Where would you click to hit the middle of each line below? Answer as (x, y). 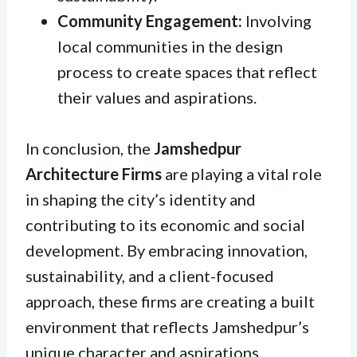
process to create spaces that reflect (187, 72)
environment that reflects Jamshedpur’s (167, 327)
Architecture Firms (94, 174)
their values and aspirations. (157, 98)
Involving (277, 21)
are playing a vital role (242, 174)
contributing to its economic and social (165, 225)
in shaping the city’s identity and (141, 200)
